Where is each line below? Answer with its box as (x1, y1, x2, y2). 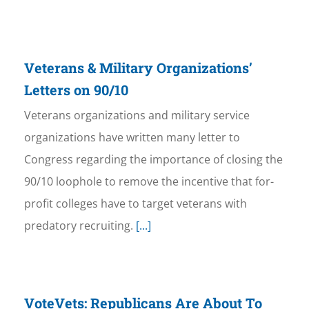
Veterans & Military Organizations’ (23, 59, 252, 77)
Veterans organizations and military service (23, 108, 250, 123)
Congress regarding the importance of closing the (23, 152, 283, 168)
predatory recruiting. (23, 218, 136, 234)
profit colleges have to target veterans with (23, 196, 247, 212)
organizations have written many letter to (23, 130, 240, 146)
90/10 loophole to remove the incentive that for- (23, 174, 274, 190)
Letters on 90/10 (23, 81, 128, 99)
